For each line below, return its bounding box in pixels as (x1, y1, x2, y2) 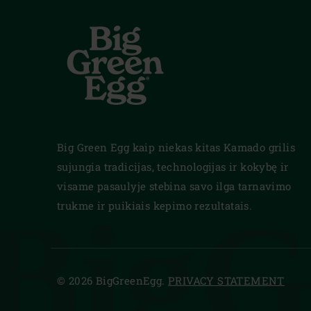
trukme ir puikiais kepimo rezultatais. (57, 198, 253, 212)
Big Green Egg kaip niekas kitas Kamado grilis (57, 140, 295, 154)
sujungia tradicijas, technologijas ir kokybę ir (57, 159, 289, 174)
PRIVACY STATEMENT (168, 273, 285, 287)
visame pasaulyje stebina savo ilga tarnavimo (57, 178, 292, 193)
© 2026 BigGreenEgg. (57, 273, 168, 287)
